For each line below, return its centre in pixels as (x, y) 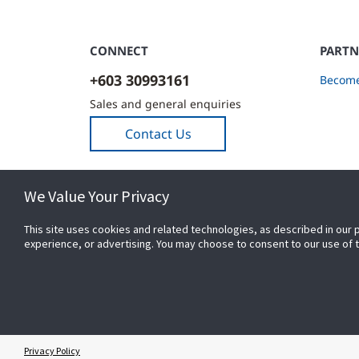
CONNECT (119, 50)
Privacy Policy (52, 351)
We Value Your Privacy (97, 196)
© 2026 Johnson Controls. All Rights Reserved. (223, 347)
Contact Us (158, 134)
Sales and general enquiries (165, 104)
